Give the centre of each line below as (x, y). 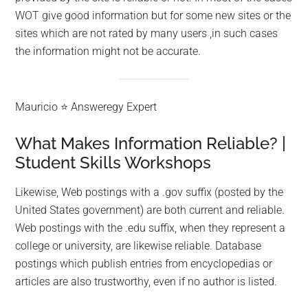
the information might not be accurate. (108, 51)
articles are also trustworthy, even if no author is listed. (146, 281)
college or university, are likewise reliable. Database (139, 245)
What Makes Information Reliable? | (151, 143)
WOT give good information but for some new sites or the (153, 15)
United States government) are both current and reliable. (150, 210)
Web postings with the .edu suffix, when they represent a (151, 228)
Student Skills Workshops (113, 162)
